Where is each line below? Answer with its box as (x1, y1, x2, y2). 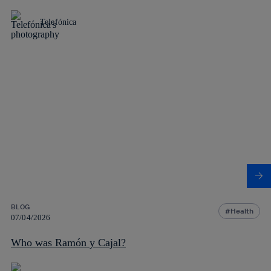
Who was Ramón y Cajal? (11, 236, 126, 249)
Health (230, 206, 253, 215)
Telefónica (40, 17, 77, 27)
